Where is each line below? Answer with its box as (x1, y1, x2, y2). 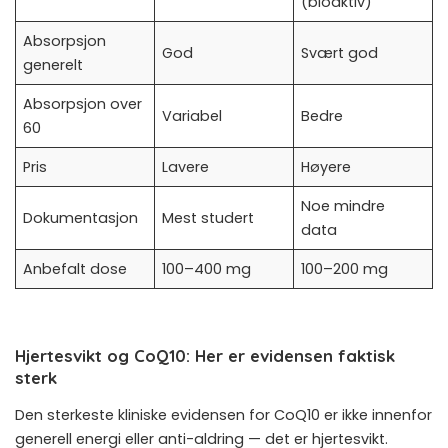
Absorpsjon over (23, 93, 143, 114)
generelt (23, 54, 84, 75)
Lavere (162, 156, 210, 177)
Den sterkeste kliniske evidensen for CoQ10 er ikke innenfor (15, 405, 432, 426)
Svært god (301, 42, 379, 63)
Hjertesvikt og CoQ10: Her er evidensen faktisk (15, 344, 395, 366)
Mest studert (162, 207, 255, 228)
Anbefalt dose (23, 258, 128, 279)
